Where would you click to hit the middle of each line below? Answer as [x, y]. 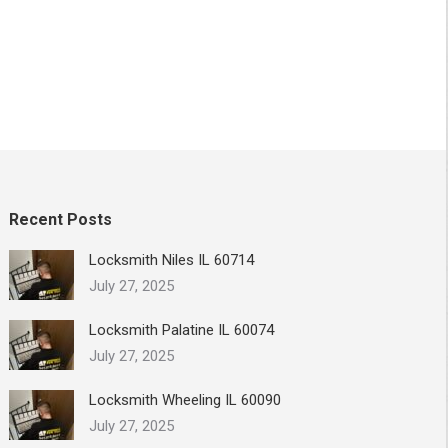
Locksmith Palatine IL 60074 [182, 329]
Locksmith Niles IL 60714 [172, 259]
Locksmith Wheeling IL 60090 [185, 399]
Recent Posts [61, 219]
